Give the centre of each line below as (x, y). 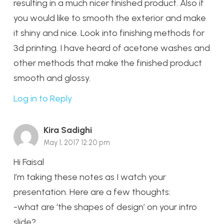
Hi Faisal (29, 162)
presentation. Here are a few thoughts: (92, 192)
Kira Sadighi (68, 130)
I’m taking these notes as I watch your (90, 177)
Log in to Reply (43, 98)
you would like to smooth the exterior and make (110, 18)
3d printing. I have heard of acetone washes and (112, 48)
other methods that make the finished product (108, 63)
